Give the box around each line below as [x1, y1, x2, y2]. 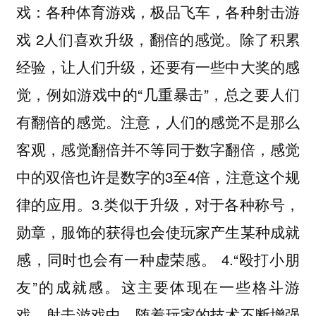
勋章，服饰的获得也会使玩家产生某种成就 [16, 220, 300, 242]
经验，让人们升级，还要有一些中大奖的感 [16, 55, 300, 77]
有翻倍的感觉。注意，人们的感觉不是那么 [16, 110, 300, 132]
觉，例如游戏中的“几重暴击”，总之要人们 [16, 83, 300, 104]
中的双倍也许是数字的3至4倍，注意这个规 [16, 165, 300, 187]
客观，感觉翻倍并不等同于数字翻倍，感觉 [16, 138, 300, 159]
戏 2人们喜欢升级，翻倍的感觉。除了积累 [16, 28, 300, 49]
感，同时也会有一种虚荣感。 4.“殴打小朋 [16, 248, 300, 269]
